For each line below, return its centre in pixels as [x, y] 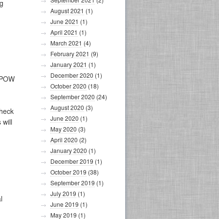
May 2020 [64, 129]
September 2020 [73, 97]
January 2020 [69, 150]
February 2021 [70, 54]
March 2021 [66, 43]
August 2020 [67, 107]
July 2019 [63, 193]
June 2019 [65, 204]
